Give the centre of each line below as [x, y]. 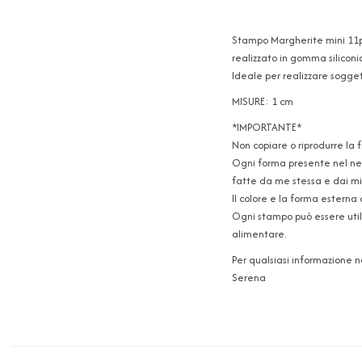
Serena [249, 277]
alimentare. [259, 234]
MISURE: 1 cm [263, 101]
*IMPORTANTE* [267, 127]
